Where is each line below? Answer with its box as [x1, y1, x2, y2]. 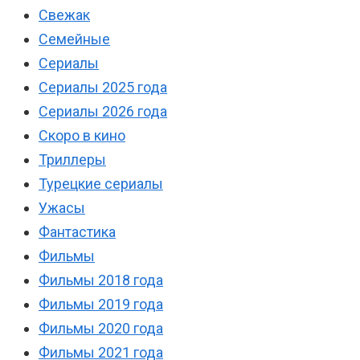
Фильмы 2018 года [39, 272, 163, 289]
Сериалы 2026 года [39, 103, 167, 121]
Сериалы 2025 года [39, 79, 167, 96]
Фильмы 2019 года [39, 296, 163, 313]
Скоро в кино [39, 127, 125, 145]
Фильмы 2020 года [39, 320, 163, 337]
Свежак [39, 6, 90, 24]
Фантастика [39, 223, 116, 241]
